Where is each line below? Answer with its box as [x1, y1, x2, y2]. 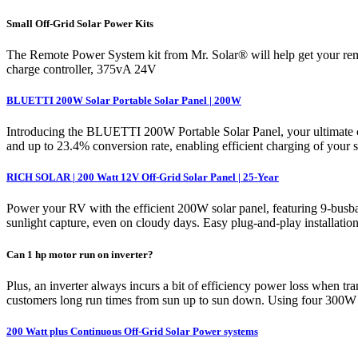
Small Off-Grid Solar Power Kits [6, 17, 153, 30]
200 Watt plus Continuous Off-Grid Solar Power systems [6, 324, 258, 337]
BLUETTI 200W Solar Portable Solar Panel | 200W [6, 93, 241, 106]
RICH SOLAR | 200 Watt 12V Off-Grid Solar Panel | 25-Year [6, 171, 279, 184]
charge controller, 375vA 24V [6, 62, 157, 76]
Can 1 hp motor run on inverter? [6, 248, 153, 261]
